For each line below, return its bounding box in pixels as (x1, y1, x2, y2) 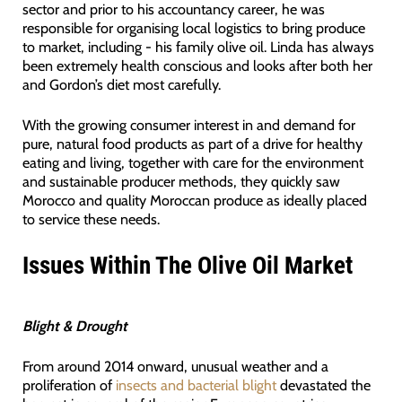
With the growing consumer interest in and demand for (22, 116, 355, 135)
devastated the (275, 376, 371, 395)
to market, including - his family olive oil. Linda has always (22, 38, 374, 57)
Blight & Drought (22, 316, 127, 335)
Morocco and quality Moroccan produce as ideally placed (22, 191, 367, 210)
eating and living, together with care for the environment (22, 153, 363, 172)
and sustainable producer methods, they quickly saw (22, 172, 340, 191)
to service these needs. (22, 210, 160, 229)
